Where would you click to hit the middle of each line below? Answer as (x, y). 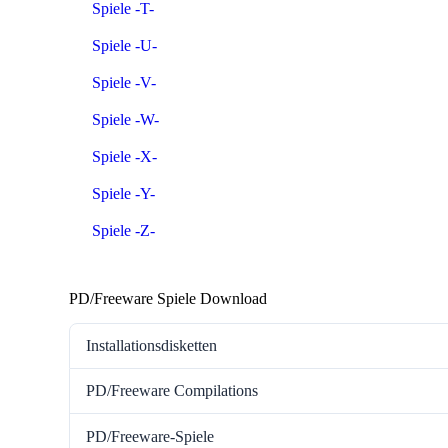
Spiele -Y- (123, 193)
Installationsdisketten (151, 345)
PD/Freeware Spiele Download (168, 298)
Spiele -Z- (123, 230)
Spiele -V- (124, 82)
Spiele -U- (124, 45)
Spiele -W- (125, 119)
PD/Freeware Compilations (172, 391)
